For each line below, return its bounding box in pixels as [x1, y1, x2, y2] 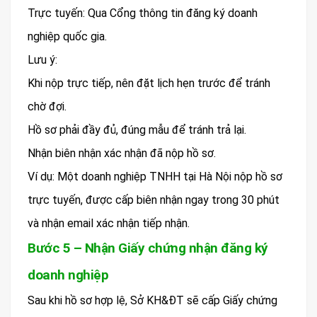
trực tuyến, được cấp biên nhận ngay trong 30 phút [28, 192, 279, 207]
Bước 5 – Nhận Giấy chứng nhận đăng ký [28, 239, 268, 256]
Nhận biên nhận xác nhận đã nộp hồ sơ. [28, 146, 216, 160]
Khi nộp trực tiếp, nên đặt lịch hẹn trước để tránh [28, 76, 270, 90]
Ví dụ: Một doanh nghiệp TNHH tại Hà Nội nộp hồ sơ [28, 169, 282, 183]
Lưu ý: [28, 52, 57, 67]
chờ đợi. [28, 99, 67, 113]
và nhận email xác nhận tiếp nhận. [28, 216, 190, 230]
